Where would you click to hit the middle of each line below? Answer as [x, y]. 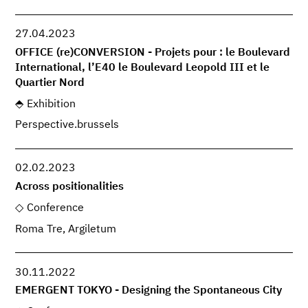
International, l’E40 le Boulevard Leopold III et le [143, 68]
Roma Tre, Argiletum [66, 229]
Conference [55, 208]
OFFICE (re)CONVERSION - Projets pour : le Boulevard [153, 53]
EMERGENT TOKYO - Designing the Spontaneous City [149, 291]
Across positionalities [70, 187]
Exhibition [51, 104]
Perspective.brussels [67, 125]
